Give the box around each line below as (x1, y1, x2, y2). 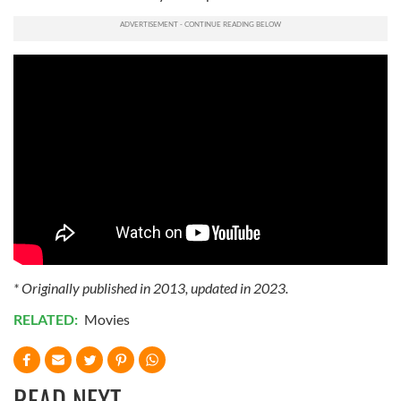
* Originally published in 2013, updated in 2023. (13, 279, 288, 297)
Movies (84, 311, 130, 328)
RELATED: (13, 311, 81, 328)
